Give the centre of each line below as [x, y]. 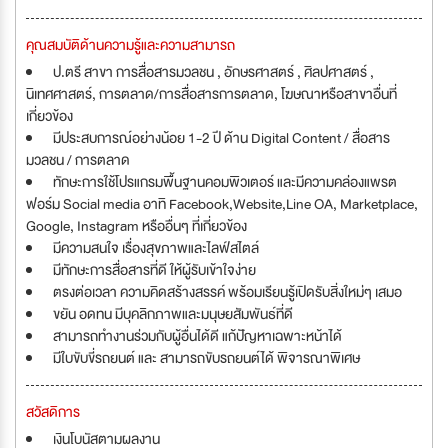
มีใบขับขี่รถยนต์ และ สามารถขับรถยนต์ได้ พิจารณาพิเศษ [206, 358]
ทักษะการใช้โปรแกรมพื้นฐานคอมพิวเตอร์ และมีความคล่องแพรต [225, 182]
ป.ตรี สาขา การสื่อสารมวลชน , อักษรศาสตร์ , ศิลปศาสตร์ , [213, 72]
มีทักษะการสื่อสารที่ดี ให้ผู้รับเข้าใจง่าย [154, 270]
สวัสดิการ [53, 412]
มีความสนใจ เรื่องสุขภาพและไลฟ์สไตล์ [156, 248]
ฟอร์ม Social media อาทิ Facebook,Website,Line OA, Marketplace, [222, 204]
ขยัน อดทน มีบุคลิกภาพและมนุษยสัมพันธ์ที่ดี [173, 314]
